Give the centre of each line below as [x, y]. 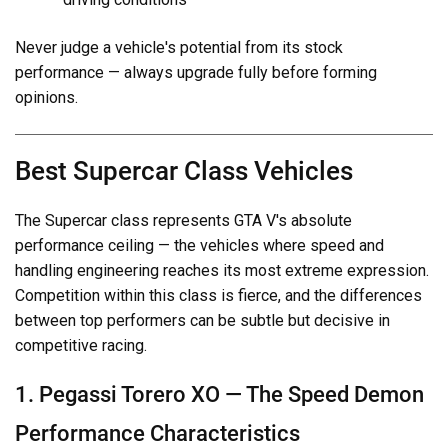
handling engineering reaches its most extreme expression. [222, 271]
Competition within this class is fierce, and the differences [218, 296]
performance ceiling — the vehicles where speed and [199, 246]
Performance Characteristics [157, 432]
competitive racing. [81, 346]
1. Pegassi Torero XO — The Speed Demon [219, 394]
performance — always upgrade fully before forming [196, 73]
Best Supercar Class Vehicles [184, 171]
